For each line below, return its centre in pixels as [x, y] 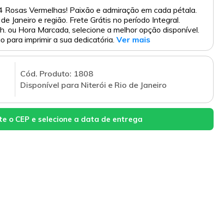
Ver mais [133, 40]
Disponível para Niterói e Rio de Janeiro [93, 85]
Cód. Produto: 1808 [57, 74]
